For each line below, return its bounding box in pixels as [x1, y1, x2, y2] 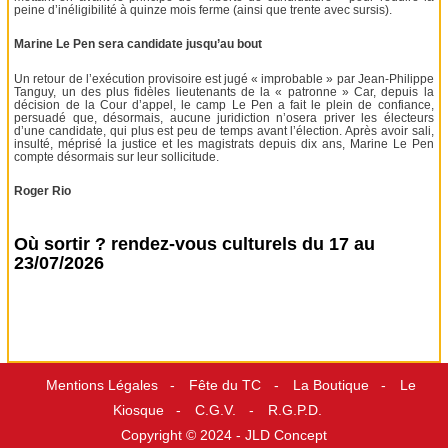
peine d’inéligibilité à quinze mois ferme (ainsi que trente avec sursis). [14, 2, 393, 17]
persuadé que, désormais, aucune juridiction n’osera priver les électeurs [14, 110, 434, 125]
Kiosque [112, 402, 164, 418]
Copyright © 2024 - [121, 427, 245, 443]
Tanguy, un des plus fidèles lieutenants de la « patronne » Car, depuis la [14, 84, 434, 99]
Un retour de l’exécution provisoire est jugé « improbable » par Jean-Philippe [14, 71, 434, 86]
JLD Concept [245, 427, 327, 443]
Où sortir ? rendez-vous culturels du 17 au [14, 233, 376, 254]
